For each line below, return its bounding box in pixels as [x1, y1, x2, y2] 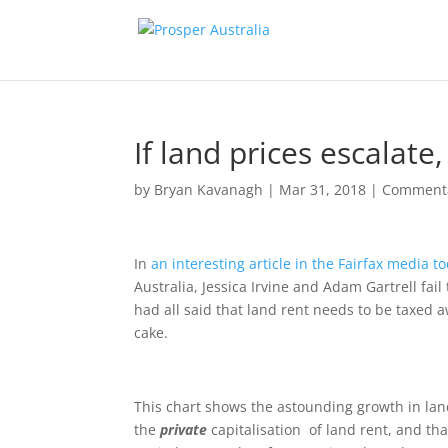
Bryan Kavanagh [154, 180, 264, 199]
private [160, 420, 212, 439]
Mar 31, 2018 [279, 180, 367, 199]
